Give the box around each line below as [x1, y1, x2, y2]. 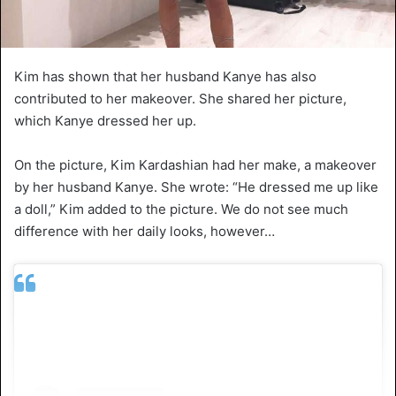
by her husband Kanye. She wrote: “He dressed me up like [14, 178, 378, 195]
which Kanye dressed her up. [14, 111, 196, 129]
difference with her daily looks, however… [14, 222, 275, 240]
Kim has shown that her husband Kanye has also [14, 67, 316, 85]
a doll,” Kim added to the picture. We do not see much [14, 200, 348, 217]
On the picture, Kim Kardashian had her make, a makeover [14, 156, 377, 173]
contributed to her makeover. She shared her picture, [14, 89, 346, 107]
